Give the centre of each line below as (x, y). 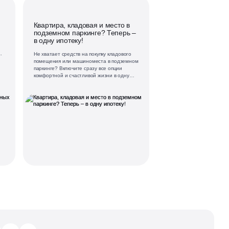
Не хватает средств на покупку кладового (82, 54)
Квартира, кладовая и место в (82, 25)
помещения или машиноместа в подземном (86, 61)
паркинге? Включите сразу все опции (78, 68)
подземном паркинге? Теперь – (85, 33)
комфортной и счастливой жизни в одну (81, 75)
